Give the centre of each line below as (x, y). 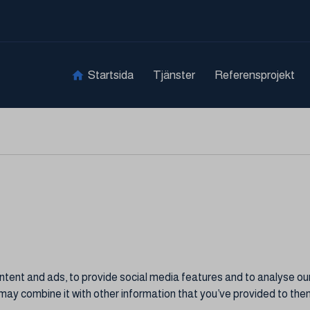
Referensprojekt (254, 75)
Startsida (111, 75)
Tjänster (174, 75)
